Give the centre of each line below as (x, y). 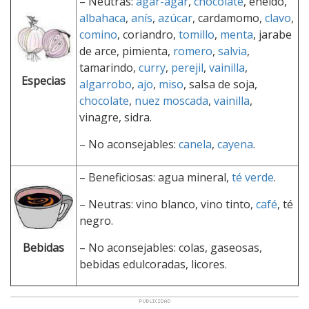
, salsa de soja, (220, 84)
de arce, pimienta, (126, 51)
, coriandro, (148, 34)
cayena (235, 144)
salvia (232, 51)
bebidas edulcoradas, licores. (153, 264)
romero (193, 51)
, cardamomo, (229, 18)
